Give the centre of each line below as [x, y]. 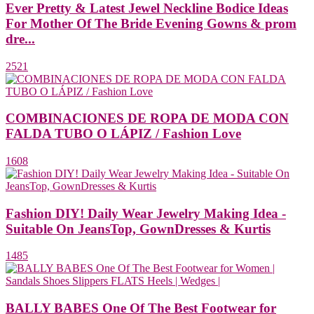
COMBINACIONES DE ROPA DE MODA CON [147, 118]
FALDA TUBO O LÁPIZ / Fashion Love [123, 134]
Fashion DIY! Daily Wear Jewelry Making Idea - [146, 213]
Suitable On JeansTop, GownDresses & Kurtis [138, 228]
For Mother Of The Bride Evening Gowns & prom [151, 23]
